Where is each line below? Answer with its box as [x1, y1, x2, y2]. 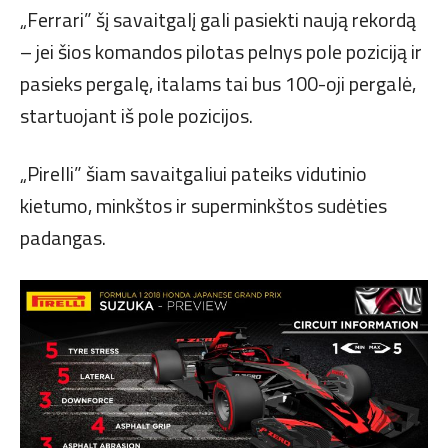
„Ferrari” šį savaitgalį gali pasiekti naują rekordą [20, 3, 416, 35]
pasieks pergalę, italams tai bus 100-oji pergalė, [20, 67, 416, 99]
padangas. [20, 221, 106, 253]
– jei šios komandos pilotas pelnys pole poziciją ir [20, 35, 422, 67]
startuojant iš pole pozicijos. [20, 99, 253, 131]
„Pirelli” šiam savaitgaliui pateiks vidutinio [20, 157, 367, 189]
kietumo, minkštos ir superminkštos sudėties [20, 189, 387, 221]
